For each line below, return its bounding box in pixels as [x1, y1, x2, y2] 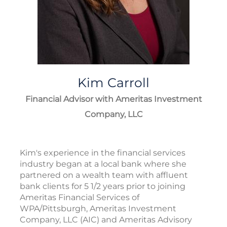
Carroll [107, 74, 149, 90]
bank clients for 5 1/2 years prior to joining [20, 181, 185, 191]
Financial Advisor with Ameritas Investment [25, 94, 202, 104]
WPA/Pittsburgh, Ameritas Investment [20, 203, 176, 213]
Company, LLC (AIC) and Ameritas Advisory [20, 214, 192, 224]
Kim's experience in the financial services [20, 147, 185, 158]
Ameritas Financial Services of [20, 192, 139, 202]
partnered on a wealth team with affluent [20, 170, 188, 180]
